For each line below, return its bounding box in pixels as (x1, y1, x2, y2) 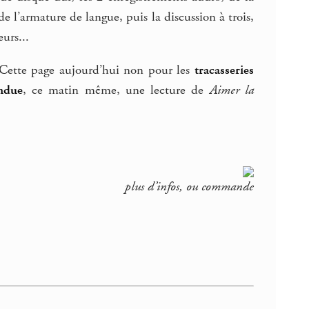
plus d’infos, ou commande (125, 179, 255, 196)
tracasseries (195, 62, 255, 79)
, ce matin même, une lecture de (22, 82, 210, 99)
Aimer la (209, 82, 255, 99)
